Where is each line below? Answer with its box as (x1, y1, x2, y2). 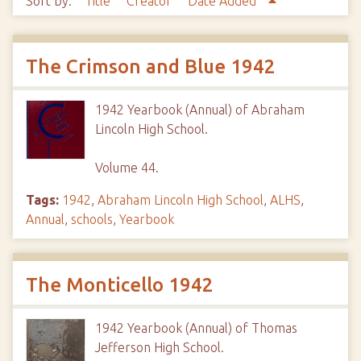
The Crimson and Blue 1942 (26, 56, 276, 77)
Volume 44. (95, 160, 159, 175)
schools (71, 212, 113, 226)
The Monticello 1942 (26, 274, 214, 296)
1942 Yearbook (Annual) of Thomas (95, 321, 297, 335)
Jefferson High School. (95, 340, 224, 355)
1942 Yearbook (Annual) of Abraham (95, 102, 305, 117)
